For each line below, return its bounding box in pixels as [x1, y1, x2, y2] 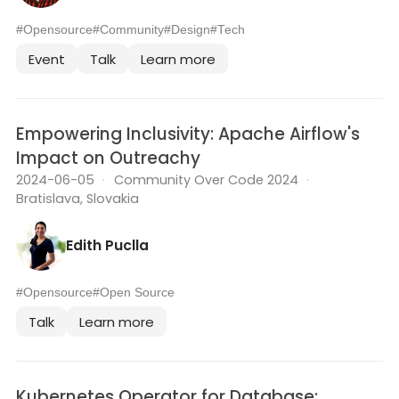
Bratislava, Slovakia [16, 190, 139, 208]
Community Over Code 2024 [113, 171, 298, 190]
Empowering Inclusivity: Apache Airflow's [16, 122, 360, 147]
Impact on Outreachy [16, 146, 200, 171]
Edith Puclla [66, 234, 149, 256]
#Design [164, 23, 210, 37]
